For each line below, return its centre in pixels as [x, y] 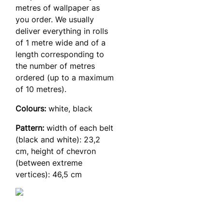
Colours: [32, 108]
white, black [70, 108]
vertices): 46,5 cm [49, 174]
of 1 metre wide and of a [61, 42]
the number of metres [55, 66]
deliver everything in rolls [62, 31]
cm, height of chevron [56, 151]
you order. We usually [55, 19]
